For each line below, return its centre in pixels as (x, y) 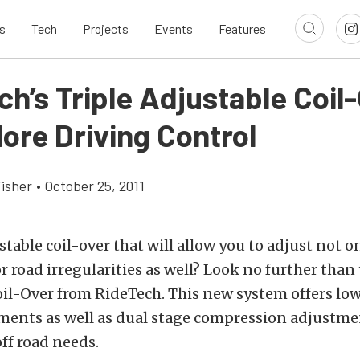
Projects (106, 29)
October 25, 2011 (95, 186)
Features (242, 29)
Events (174, 29)
